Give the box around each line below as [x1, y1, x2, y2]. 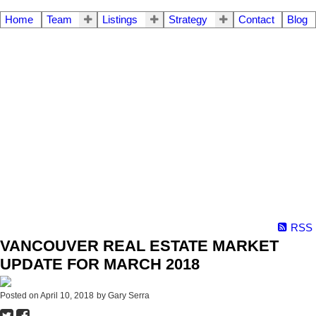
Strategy [169, 14, 208, 25]
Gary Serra [108, 290, 150, 300]
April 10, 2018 [40, 290, 94, 300]
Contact [238, 14, 274, 25]
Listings [102, 14, 138, 25]
